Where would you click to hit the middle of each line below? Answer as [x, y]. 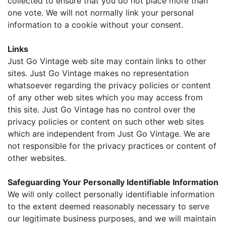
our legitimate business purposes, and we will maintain [112, 218]
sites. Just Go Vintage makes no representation [98, 73]
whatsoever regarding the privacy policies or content [109, 85]
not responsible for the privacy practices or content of [112, 146]
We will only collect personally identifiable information [111, 194]
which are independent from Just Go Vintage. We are [109, 133]
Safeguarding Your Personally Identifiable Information [113, 182]
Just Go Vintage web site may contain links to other [107, 61]
